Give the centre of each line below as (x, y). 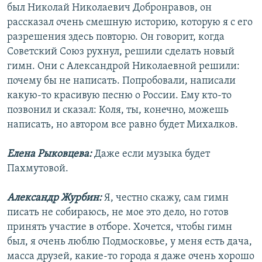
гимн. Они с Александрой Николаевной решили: (123, 67)
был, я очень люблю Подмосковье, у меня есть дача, (130, 242)
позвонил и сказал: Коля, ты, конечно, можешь (118, 111)
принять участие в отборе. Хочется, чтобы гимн (120, 227)
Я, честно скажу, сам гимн (166, 198)
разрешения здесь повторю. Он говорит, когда (116, 37)
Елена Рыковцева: (49, 154)
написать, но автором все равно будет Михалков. (123, 125)
